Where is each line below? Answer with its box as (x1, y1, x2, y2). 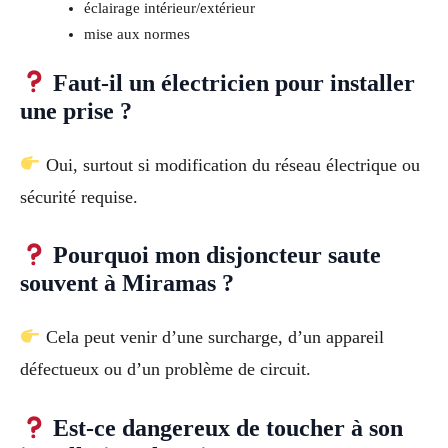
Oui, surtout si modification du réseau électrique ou (40, 154, 420, 175)
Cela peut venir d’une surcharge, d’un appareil (40, 327, 384, 348)
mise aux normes (83, 25, 190, 42)
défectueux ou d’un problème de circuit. (20, 359, 311, 380)
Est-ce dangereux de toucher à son (47, 415, 404, 442)
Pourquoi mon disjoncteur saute (47, 242, 382, 269)
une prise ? (20, 97, 132, 124)
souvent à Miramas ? (20, 270, 234, 297)
